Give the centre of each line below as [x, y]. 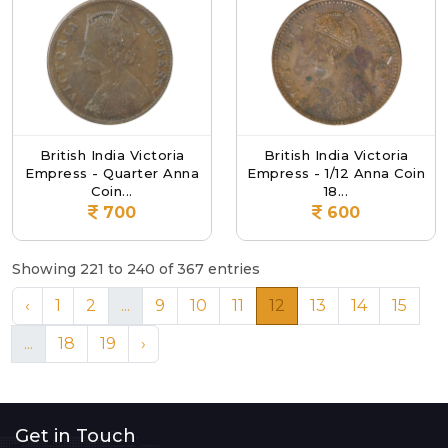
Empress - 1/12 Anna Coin [336, 172]
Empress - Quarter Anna [112, 172]
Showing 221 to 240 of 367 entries [136, 268]
